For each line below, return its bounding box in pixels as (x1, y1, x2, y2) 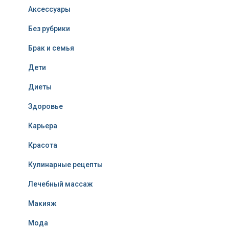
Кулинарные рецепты (28, 161, 103, 169)
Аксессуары (28, 5, 71, 13)
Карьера (28, 122, 57, 130)
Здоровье (28, 102, 63, 110)
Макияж (28, 199, 57, 208)
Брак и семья (28, 44, 74, 52)
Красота (28, 141, 57, 149)
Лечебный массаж (28, 180, 93, 188)
